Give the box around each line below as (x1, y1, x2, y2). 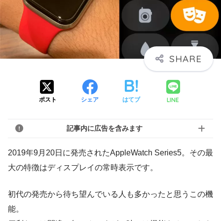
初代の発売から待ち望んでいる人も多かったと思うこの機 (8, 189, 213, 198)
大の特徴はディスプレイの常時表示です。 (8, 163, 158, 172)
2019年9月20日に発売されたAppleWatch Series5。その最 (8, 148, 213, 157)
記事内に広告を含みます (67, 124, 143, 133)
